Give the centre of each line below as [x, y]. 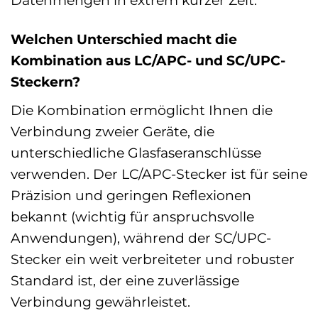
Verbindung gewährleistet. [100, 301]
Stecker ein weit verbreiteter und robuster [153, 259]
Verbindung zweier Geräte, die [113, 131]
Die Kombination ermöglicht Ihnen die [142, 110]
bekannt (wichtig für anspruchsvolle [132, 216]
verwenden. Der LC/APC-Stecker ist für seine [159, 174]
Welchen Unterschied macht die [124, 39]
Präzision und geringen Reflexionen [131, 195]
